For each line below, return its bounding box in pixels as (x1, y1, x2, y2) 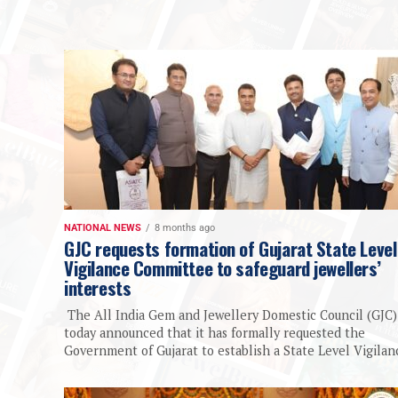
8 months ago (155, 222, 215, 235)
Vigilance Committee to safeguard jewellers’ (64, 254, 381, 283)
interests (64, 274, 131, 302)
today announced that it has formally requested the (64, 324, 365, 342)
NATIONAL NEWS (64, 222, 141, 235)
